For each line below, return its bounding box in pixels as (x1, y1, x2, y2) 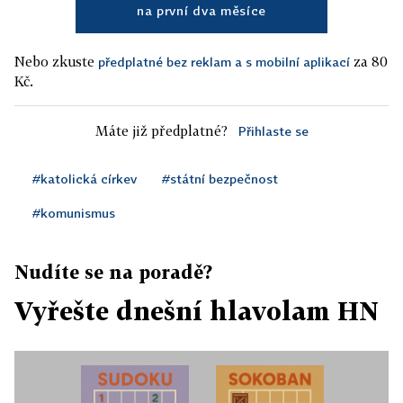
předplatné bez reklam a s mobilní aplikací (98, 54, 350, 70)
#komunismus (32, 205, 115, 221)
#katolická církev (32, 171, 137, 187)
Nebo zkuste (14, 53, 98, 70)
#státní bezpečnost (162, 171, 278, 187)
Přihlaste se (237, 123, 309, 139)
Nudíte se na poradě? (14, 261, 212, 283)
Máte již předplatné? (94, 122, 228, 139)
